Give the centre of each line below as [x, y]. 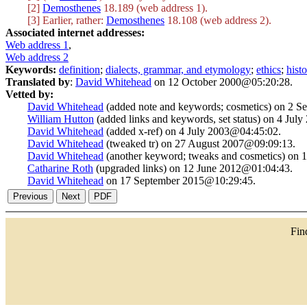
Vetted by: [29, 94]
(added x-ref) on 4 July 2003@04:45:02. [192, 131]
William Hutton [61, 119]
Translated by [38, 82]
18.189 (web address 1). [154, 8]
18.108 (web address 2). [218, 20]
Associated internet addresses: [75, 33]
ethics [269, 70]
